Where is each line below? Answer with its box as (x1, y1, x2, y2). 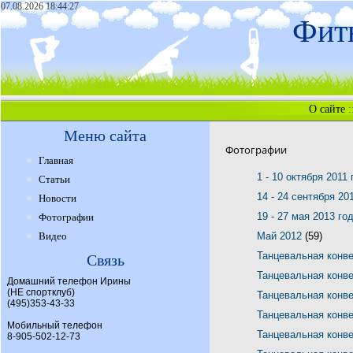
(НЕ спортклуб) (7, 287, 75, 298)
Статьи (39, 173, 70, 185)
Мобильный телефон (7, 320, 102, 331)
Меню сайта (64, 127, 147, 144)
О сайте (309, 103, 345, 115)
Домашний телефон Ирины (7, 276, 131, 287)
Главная (39, 154, 73, 166)
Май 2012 (257, 230, 305, 242)
